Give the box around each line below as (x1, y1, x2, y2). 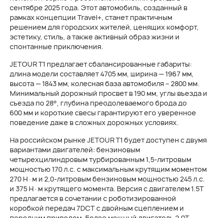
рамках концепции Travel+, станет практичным (10, 13, 172, 22)
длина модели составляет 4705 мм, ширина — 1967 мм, (10, 69, 194, 78)
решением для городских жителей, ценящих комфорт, (10, 22, 199, 32)
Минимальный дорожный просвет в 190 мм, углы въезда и (10, 89, 207, 98)
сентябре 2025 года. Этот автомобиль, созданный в (10, 3, 187, 12)
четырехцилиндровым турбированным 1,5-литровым (10, 155, 191, 164)
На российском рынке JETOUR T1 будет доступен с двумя (10, 135, 207, 145)
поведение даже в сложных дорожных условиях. (10, 118, 179, 127)
